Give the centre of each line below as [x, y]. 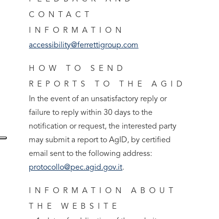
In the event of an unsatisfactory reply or [98, 99]
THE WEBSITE [75, 207]
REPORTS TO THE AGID [108, 85]
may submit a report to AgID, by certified [100, 140]
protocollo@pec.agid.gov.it [76, 168]
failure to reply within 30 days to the [91, 113]
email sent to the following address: [91, 154]
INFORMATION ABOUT [103, 191]
